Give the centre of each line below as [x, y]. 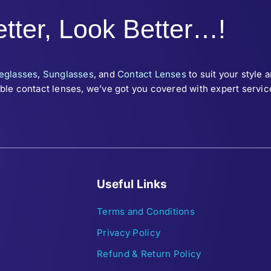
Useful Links [132, 184]
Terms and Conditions [146, 211]
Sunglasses [68, 74]
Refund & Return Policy [149, 253]
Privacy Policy [129, 232]
